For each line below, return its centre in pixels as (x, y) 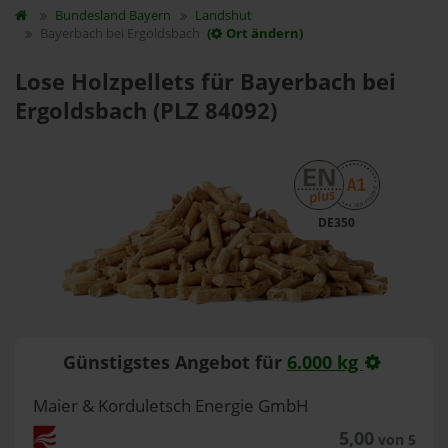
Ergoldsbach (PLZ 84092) (146, 110)
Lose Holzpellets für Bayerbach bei (205, 81)
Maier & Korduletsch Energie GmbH (170, 405)
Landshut (224, 15)
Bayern (149, 15)
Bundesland (91, 15)
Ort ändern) (264, 33)
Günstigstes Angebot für (175, 361)
